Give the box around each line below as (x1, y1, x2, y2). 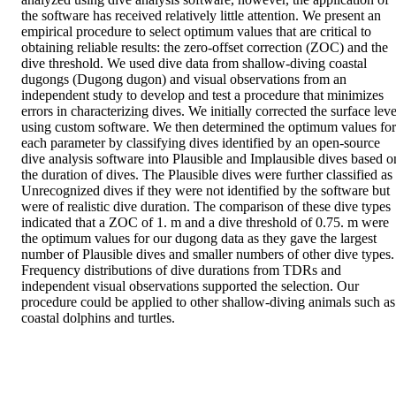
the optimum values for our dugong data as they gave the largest (21, 231, 377, 247)
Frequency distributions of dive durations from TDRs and (21, 263, 341, 278)
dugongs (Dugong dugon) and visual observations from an (21, 72, 346, 88)
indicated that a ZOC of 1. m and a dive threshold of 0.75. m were (21, 215, 389, 231)
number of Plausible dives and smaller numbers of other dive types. (21, 247, 394, 263)
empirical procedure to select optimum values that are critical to (21, 24, 371, 40)
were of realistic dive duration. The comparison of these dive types (21, 199, 391, 215)
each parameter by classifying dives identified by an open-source (21, 135, 380, 151)
